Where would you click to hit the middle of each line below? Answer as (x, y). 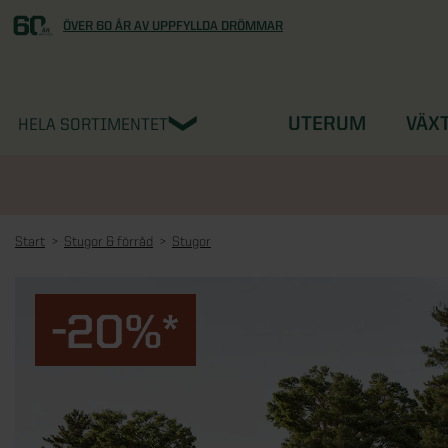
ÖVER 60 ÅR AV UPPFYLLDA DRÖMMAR (173, 25)
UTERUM (327, 123)
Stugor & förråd (108, 241)
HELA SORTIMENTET (93, 124)
